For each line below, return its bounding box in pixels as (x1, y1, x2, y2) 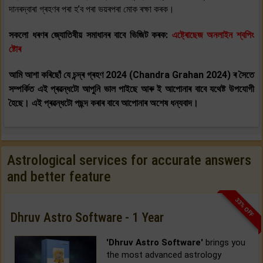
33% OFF (234, 196, 255, 218)
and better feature (7, 168, 111, 185)
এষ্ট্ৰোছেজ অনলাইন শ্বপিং (171, 29, 255, 41)
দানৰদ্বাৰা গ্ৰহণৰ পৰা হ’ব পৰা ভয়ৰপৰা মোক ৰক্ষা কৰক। (9, 3, 174, 15)
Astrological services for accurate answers (7, 151, 251, 168)
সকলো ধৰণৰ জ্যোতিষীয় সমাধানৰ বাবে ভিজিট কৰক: (9, 29, 172, 41)
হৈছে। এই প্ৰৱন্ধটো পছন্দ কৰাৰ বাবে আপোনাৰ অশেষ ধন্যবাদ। (9, 97, 198, 109)
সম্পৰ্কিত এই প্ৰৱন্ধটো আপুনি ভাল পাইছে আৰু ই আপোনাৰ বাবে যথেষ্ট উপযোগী (9, 83, 254, 95)
